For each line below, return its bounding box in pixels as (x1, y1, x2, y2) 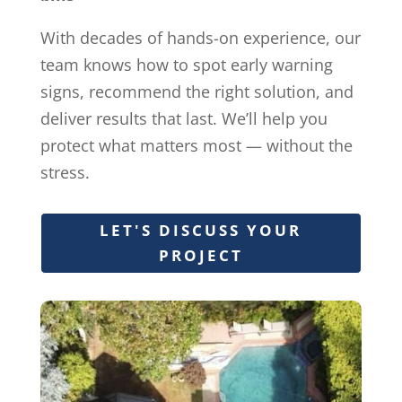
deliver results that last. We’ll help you (39, 108, 328, 129)
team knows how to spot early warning (39, 54, 333, 75)
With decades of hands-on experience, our (39, 27, 361, 48)
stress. (39, 162, 90, 183)
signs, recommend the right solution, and (39, 81, 354, 102)
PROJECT (158, 245, 243, 267)
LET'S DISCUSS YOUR (100, 220, 302, 241)
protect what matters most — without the (39, 135, 353, 156)
